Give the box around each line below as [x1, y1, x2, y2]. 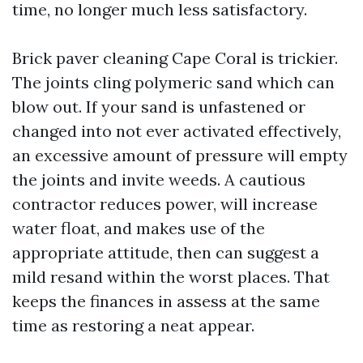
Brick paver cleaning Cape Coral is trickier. [12, 48, 338, 68]
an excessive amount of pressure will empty [12, 145, 348, 165]
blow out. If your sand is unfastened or [12, 96, 305, 117]
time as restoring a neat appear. [12, 315, 254, 335]
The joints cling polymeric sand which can [12, 72, 335, 92]
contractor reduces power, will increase [12, 194, 318, 214]
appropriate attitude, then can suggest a [12, 242, 319, 263]
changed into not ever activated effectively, [12, 121, 341, 141]
